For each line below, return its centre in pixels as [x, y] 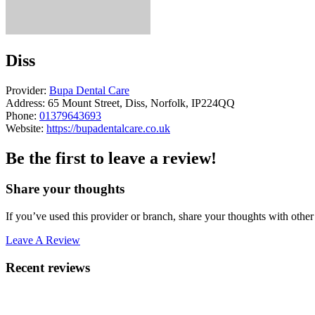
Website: [25, 128]
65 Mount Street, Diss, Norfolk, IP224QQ [140, 103]
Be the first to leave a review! [111, 158]
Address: [25, 103]
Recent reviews [48, 267]
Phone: [21, 115]
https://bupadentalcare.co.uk [108, 128]
